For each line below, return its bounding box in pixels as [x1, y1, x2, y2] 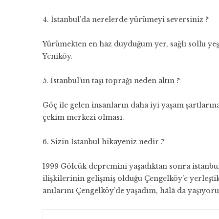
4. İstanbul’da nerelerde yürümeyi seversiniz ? [43, 15, 209, 24]
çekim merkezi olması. [43, 113, 124, 122]
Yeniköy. [43, 52, 73, 61]
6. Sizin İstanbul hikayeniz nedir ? [43, 137, 166, 146]
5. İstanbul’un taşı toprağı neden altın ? [43, 76, 180, 85]
